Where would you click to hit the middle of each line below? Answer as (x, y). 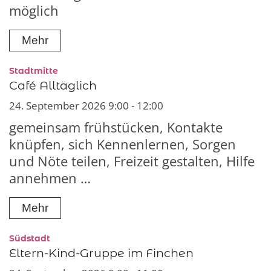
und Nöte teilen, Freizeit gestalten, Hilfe (132, 162)
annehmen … (50, 178)
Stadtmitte (34, 71)
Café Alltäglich (53, 86)
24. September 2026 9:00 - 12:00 (86, 106)
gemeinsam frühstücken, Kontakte (116, 128)
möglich (34, 11)
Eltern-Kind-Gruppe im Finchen (101, 253)
